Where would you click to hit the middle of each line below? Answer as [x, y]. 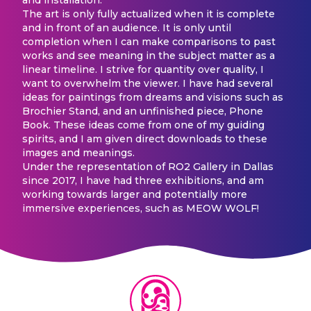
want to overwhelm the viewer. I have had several [148, 83]
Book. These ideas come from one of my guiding [143, 125]
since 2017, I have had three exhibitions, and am [143, 180]
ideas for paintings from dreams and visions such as [153, 97]
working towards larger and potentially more [135, 194]
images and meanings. [78, 152]
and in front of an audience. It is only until [127, 27]
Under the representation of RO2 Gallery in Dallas [148, 166]
